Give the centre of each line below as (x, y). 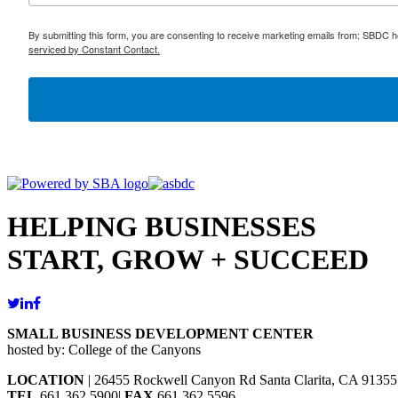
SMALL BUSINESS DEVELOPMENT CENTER (160, 333)
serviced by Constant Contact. (94, 48)
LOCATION (46, 379)
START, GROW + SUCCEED (188, 260)
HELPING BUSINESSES (162, 227)
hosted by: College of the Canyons (104, 349)
